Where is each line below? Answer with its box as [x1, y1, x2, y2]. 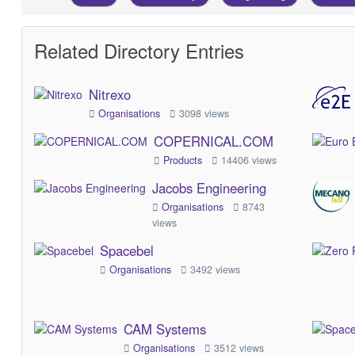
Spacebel [99, 241, 154, 261]
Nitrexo [88, 85, 131, 105]
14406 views [217, 153, 277, 168]
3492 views [186, 262, 240, 277]
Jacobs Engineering [151, 178, 266, 198]
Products [162, 153, 205, 168]
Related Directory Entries [33, 36, 244, 65]
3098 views [175, 106, 229, 121]
